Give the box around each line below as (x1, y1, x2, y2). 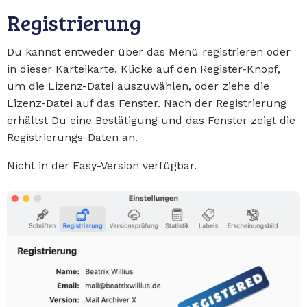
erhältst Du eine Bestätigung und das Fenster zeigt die (7, 113, 295, 127)
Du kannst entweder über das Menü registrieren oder (7, 45, 291, 58)
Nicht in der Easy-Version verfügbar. (7, 158, 197, 172)
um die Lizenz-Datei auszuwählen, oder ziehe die (7, 79, 269, 93)
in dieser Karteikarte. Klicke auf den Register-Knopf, (7, 62, 280, 75)
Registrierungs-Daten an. (7, 130, 138, 144)
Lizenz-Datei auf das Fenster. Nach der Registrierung (7, 96, 286, 110)
